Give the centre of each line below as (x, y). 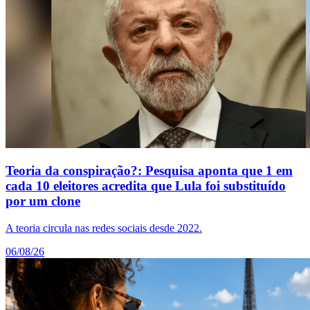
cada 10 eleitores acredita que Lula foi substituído (146, 186)
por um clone (43, 201)
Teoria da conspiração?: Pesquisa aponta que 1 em (149, 171)
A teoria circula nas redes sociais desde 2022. (104, 228)
